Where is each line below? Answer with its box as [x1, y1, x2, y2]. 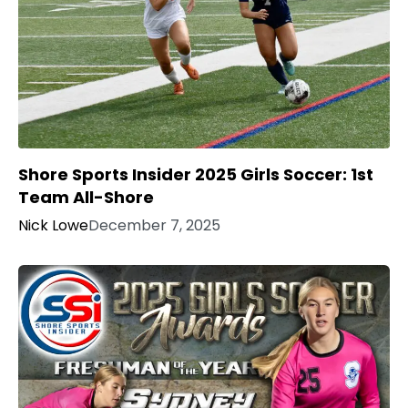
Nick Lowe [18, 215, 88, 237]
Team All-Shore [18, 186, 154, 209]
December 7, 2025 [88, 215, 220, 237]
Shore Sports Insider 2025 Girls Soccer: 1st [18, 163, 373, 187]
